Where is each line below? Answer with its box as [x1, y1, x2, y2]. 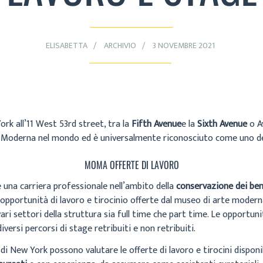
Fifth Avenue [131, 116, 181, 133]
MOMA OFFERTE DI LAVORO [84, 157, 179, 172]
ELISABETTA [45, 38, 87, 52]
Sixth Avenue [197, 116, 247, 133]
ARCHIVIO [103, 38, 136, 52]
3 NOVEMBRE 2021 [152, 38, 215, 52]
